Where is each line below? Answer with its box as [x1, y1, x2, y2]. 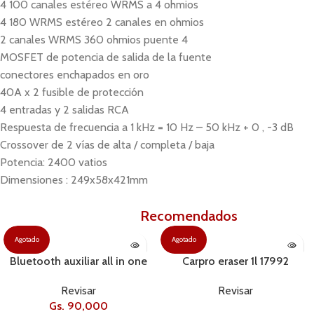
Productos [74, 207, 140, 224]
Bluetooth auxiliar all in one [10, 254, 147, 268]
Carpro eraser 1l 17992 [182, 254, 289, 268]
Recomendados [140, 207, 238, 224]
